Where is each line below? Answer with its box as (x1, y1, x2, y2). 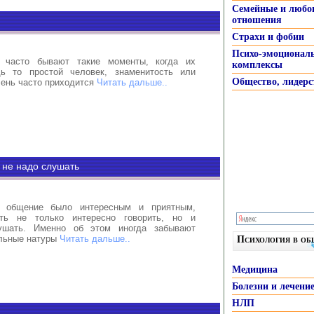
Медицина (232, 264, 278, 275)
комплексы (232, 60, 282, 70)
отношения (232, 15, 282, 25)
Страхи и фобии (232, 32, 304, 42)
